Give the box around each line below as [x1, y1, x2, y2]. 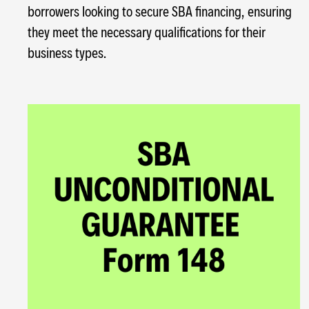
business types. [28, 43, 106, 61]
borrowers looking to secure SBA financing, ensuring [28, 2, 292, 19]
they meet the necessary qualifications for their [28, 23, 266, 40]
